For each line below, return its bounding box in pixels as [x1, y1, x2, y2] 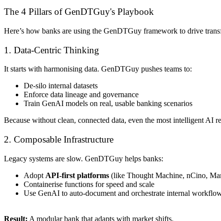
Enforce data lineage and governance [24, 90, 139, 99]
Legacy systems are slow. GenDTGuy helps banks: [4, 154, 163, 163]
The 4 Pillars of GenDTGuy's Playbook [4, 6, 154, 17]
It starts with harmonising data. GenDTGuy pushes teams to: [4, 65, 192, 74]
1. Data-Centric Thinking [4, 44, 99, 55]
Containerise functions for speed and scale [24, 180, 154, 188]
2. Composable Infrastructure [4, 134, 113, 145]
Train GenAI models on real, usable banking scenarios [24, 99, 192, 108]
